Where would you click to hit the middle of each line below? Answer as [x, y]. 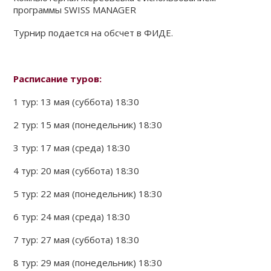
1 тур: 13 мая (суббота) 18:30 [77, 102]
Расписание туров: [58, 79]
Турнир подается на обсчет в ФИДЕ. [93, 33]
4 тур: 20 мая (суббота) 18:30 [77, 171]
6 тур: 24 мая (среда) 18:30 [72, 217]
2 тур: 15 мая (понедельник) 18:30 [88, 125]
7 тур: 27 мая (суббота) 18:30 [77, 240]
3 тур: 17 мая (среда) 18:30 [72, 148]
